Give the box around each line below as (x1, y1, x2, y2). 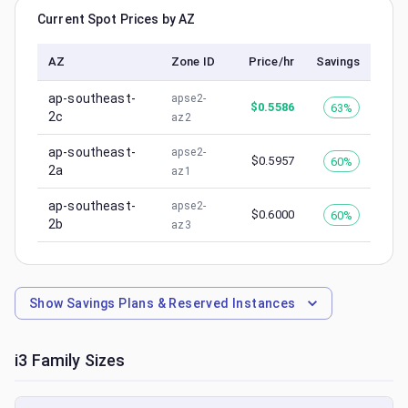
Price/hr (248, 55, 294, 68)
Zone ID (171, 55, 215, 68)
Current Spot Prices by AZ (37, 12, 196, 26)
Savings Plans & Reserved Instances (63, 296, 296, 311)
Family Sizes (27, 351, 126, 370)
